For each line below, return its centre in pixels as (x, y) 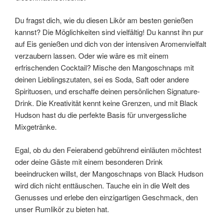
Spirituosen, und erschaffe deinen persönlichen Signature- (107, 91)
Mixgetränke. (36, 127)
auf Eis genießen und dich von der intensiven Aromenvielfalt (110, 44)
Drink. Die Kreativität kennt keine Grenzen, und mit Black (106, 103)
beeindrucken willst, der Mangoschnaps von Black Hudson (109, 173)
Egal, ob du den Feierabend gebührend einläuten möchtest (108, 149)
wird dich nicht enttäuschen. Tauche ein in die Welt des (102, 185)
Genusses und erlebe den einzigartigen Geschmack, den (106, 197)
